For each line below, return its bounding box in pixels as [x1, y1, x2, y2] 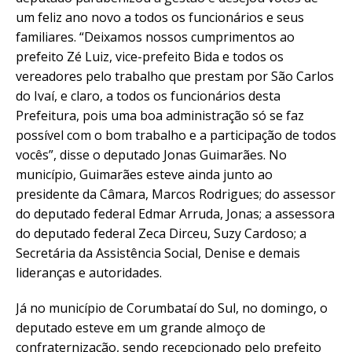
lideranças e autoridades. [16, 263, 162, 281]
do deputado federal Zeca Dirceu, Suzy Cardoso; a [16, 224, 306, 242]
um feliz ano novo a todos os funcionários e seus [16, 8, 304, 26]
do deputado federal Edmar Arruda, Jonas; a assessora [16, 204, 335, 222]
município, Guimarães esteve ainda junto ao [16, 165, 273, 183]
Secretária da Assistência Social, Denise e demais [16, 244, 300, 262]
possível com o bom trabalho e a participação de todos [16, 126, 336, 144]
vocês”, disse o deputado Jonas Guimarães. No [16, 145, 287, 163]
